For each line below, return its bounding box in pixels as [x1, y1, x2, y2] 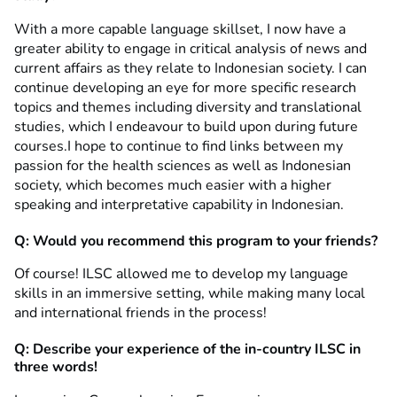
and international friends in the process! [14, 303, 267, 323]
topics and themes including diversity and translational [14, 97, 362, 117]
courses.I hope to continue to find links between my [14, 136, 343, 156]
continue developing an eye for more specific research [14, 77, 356, 97]
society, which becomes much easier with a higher [14, 175, 331, 195]
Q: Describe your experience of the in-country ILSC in [14, 339, 361, 360]
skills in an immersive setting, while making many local [14, 284, 365, 304]
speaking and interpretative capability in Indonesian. [14, 194, 344, 214]
